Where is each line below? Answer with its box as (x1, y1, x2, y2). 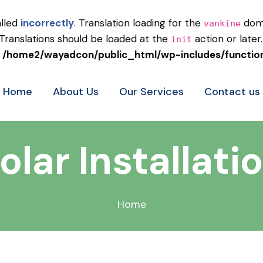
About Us (53, 85, 99, 99)
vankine (204, 18, 241, 29)
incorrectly (21, 16, 74, 29)
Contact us (204, 85, 260, 99)
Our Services (119, 85, 184, 99)
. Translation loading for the (74, 16, 204, 29)
